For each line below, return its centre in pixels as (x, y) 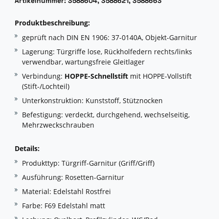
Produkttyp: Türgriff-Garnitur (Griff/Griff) (88, 163)
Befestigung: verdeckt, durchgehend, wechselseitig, (106, 115)
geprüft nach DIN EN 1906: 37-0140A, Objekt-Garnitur (109, 38)
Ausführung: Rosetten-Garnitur (73, 177)
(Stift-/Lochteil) (46, 87)
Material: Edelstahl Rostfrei (66, 192)
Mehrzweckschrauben (58, 125)
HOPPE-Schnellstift (96, 76)
